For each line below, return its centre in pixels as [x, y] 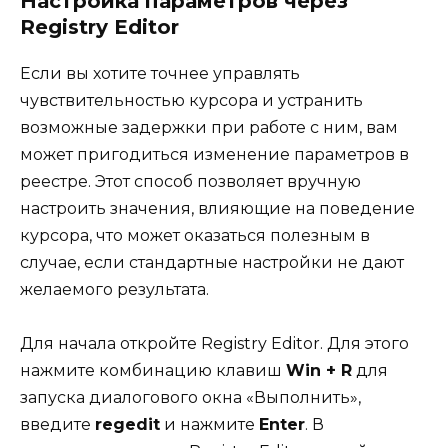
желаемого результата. [114, 289]
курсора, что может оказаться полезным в [195, 235]
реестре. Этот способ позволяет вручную [190, 181]
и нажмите [209, 424]
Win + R [319, 370]
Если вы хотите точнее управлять [160, 73]
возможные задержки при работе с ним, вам [209, 127]
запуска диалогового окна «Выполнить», [190, 397]
